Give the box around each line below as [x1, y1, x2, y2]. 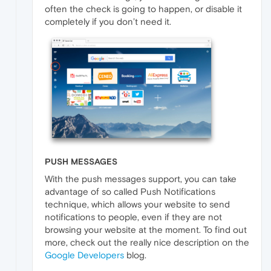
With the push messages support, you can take [45, 174, 237, 184]
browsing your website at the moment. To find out [45, 224, 247, 235]
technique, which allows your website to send [45, 199, 230, 210]
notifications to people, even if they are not [45, 212, 222, 223]
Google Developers [45, 250, 124, 261]
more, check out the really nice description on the [45, 237, 249, 248]
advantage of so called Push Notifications [45, 186, 215, 197]
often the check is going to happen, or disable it [45, 3, 242, 14]
